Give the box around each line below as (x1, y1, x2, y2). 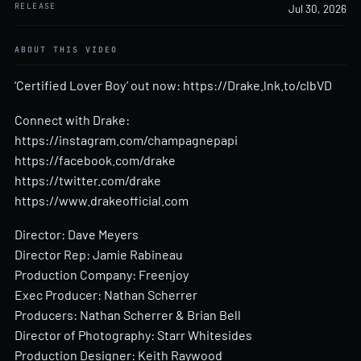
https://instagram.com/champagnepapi (15, 131, 238, 147)
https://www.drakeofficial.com (15, 192, 189, 208)
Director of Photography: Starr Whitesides (15, 327, 252, 343)
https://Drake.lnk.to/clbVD (183, 77, 332, 93)
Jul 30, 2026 (288, 2, 346, 15)
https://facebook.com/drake (15, 151, 176, 168)
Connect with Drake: (15, 111, 130, 127)
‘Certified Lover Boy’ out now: (15, 77, 183, 93)
